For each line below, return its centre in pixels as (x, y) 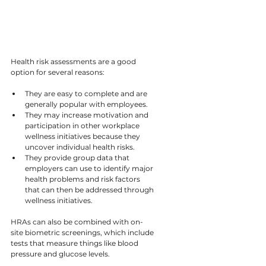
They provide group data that (78, 157)
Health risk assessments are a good (74, 61)
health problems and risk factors (83, 179)
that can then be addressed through (90, 189)
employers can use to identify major (90, 168)
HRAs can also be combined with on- (77, 221)
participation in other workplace (83, 125)
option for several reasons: (58, 72)
